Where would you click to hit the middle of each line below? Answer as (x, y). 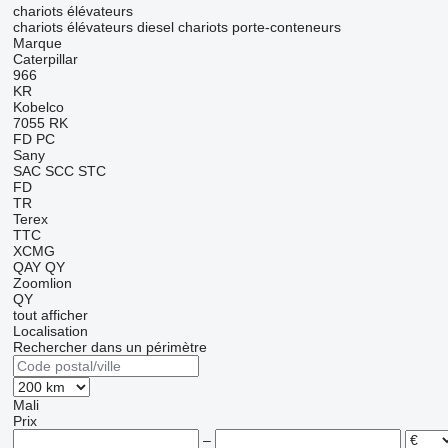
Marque (37, 43)
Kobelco (38, 107)
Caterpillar (45, 59)
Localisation (50, 331)
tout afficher (50, 315)
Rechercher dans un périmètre (109, 347)
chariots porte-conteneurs (259, 27)
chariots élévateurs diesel (93, 27)
